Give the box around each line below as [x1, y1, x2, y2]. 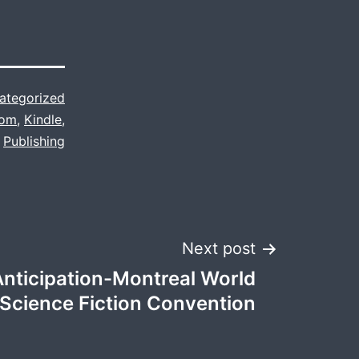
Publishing [3, 133, 65, 149]
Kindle [24, 111, 62, 127]
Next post [182, 239, 256, 258]
